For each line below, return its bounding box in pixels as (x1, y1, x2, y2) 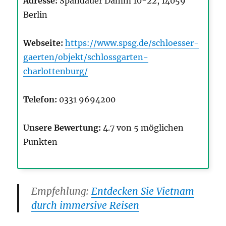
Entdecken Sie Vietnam (91, 185, 195, 198)
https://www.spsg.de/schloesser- (65, 38, 199, 48)
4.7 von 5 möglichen (101, 123, 184, 133)
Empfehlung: (31, 185, 92, 198)
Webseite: (23, 38, 64, 48)
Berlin (23, 10, 48, 20)
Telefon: (23, 94, 58, 105)
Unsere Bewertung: (23, 123, 101, 133)
